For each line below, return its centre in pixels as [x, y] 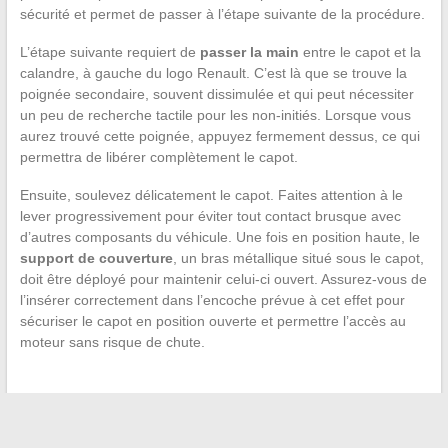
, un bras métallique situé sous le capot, [298, 258]
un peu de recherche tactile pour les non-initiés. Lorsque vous [215, 115]
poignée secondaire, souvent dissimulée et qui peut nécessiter [216, 94]
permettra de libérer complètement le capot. [158, 157]
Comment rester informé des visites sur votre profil [204, 424]
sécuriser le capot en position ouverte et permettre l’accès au [212, 321]
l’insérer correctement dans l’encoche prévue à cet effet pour [212, 300]
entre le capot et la [359, 52]
